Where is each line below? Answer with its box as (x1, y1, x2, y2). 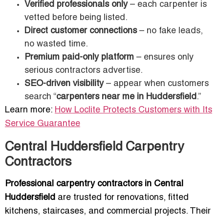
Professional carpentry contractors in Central (5, 180, 183, 189)
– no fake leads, (137, 27, 203, 36)
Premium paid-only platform (24, 53, 134, 62)
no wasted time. (24, 40, 88, 49)
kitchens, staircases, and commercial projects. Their (5, 207, 211, 216)
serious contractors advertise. (24, 66, 143, 75)
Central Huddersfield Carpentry (5, 141, 184, 153)
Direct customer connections (24, 27, 137, 36)
